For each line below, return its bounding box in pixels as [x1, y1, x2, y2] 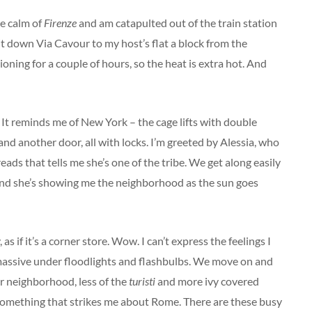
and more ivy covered [155, 274, 259, 288]
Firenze [44, 16, 77, 29]
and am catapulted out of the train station [77, 16, 277, 29]
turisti [129, 274, 155, 288]
